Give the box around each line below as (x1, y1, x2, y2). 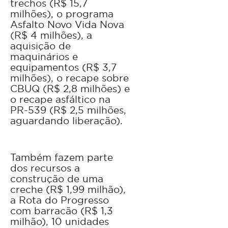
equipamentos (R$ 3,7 (10, 61, 117, 74)
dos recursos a (10, 162, 80, 175)
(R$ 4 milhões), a (10, 29, 92, 42)
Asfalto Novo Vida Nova (10, 18, 124, 31)
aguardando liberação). (10, 115, 123, 127)
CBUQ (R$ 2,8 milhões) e (10, 82, 130, 95)
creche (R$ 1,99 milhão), (10, 183, 126, 196)
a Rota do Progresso (10, 194, 109, 207)
